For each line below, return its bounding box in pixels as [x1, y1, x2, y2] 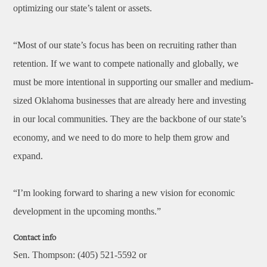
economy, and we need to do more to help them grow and [13, 132, 230, 142]
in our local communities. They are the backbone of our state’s [13, 114, 247, 124]
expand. [13, 151, 44, 161]
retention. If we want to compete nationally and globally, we [13, 58, 239, 69]
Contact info [13, 234, 57, 243]
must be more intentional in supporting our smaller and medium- [13, 77, 254, 87]
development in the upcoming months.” [13, 206, 162, 216]
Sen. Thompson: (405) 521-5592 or [13, 250, 147, 260]
